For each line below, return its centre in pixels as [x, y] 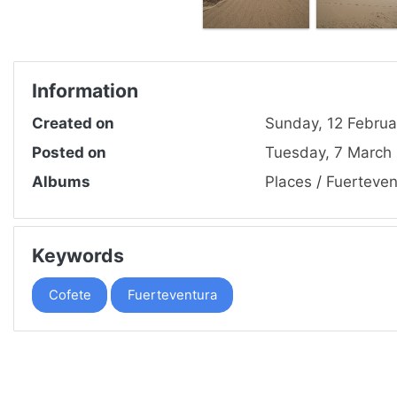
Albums [61, 182]
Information [85, 91]
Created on [73, 124]
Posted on [69, 153]
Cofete [70, 296]
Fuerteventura [172, 296]
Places [288, 182]
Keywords [78, 256]
